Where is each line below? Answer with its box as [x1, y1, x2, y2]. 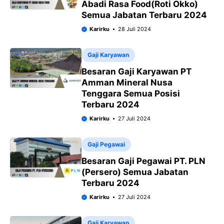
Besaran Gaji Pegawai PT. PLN [81, 155, 205, 166]
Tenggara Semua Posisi [81, 88, 180, 98]
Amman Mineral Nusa [81, 77, 172, 87]
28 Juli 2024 [118, 25, 151, 32]
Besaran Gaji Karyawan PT [81, 66, 191, 76]
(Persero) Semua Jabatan [81, 166, 188, 177]
